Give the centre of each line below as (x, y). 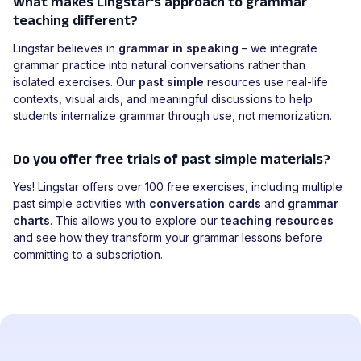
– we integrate (278, 48)
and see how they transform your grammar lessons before (168, 238)
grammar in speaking (178, 48)
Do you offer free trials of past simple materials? (172, 159)
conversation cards (205, 204)
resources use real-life (266, 82)
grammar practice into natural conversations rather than (159, 65)
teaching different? (75, 21)
